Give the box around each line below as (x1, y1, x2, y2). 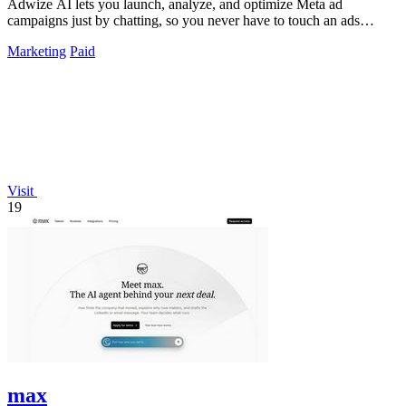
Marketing (7, 43, 66, 59)
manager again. (7, 28, 94, 44)
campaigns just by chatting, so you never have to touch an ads (7, 12, 360, 28)
